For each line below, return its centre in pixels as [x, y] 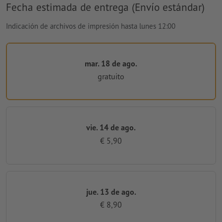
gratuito [111, 77]
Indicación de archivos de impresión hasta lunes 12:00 [91, 26]
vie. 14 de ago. [111, 128]
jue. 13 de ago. [111, 192]
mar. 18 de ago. [111, 63]
